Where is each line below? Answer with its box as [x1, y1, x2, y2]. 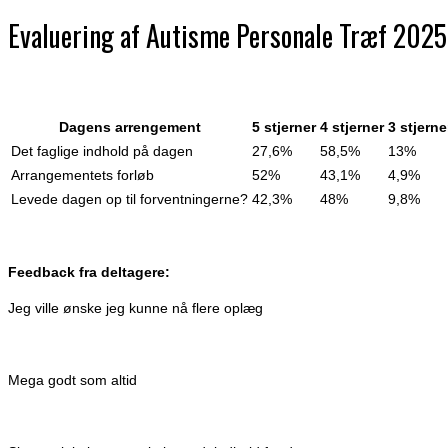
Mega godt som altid [8, 372, 137, 388]
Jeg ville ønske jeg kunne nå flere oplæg [8, 300, 263, 316]
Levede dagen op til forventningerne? [11, 191, 248, 207]
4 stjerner [320, 119, 384, 135]
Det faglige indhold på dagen [11, 143, 193, 159]
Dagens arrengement [58, 119, 201, 135]
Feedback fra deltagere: [8, 264, 170, 280]
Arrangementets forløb [11, 167, 154, 183]
